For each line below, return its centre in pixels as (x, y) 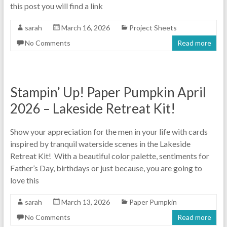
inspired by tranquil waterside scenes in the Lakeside (100, 143)
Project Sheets (153, 27)
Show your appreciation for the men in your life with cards (109, 131)
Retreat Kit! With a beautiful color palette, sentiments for (109, 156)
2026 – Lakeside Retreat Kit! (92, 108)
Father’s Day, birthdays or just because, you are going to (106, 168)
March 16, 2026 (85, 27)
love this (24, 180)
